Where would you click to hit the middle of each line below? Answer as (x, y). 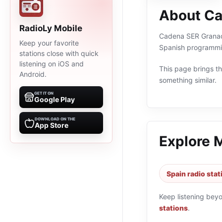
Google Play (55, 99)
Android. (33, 74)
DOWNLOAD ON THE (55, 119)
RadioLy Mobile (51, 28)
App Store (52, 125)
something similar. (188, 80)
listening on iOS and (52, 64)
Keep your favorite (49, 43)
